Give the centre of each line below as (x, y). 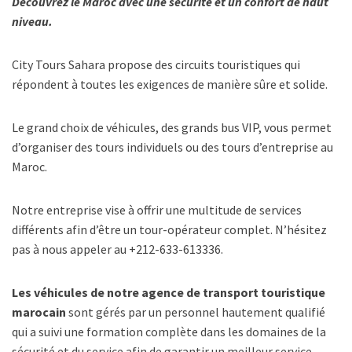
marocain (40, 312)
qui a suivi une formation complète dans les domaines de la (169, 332)
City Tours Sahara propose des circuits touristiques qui (156, 64)
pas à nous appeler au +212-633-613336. (117, 249)
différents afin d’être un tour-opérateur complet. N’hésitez (169, 229)
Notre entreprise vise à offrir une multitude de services (157, 210)
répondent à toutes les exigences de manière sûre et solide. (170, 84)
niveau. (32, 21)
